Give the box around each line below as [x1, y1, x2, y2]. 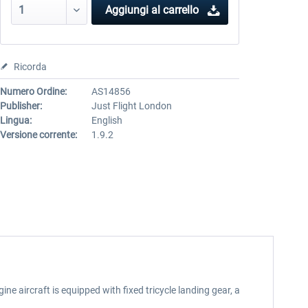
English [91, 115, 122, 126]
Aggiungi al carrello [104, 3, 199, 16]
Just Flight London [91, 100, 172, 111]
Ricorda [13, 61, 47, 72]
